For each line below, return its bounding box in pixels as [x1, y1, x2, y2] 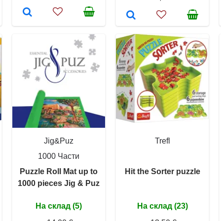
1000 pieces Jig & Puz [18, 179, 100, 187]
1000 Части [38, 151, 79, 160]
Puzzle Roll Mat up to [20, 167, 98, 176]
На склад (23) [137, 201, 188, 210]
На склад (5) [36, 201, 82, 210]
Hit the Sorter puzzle [124, 167, 200, 176]
